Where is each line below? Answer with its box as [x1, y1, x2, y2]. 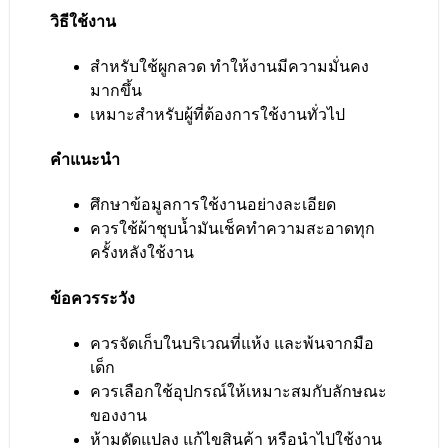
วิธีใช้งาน [50, 12, 116, 30]
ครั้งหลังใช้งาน [90, 244, 194, 262]
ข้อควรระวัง [50, 289, 135, 307]
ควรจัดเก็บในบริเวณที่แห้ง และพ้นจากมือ [90, 334, 374, 352]
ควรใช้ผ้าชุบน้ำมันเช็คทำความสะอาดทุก [90, 220, 375, 238]
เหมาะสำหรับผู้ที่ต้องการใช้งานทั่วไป [90, 105, 345, 123]
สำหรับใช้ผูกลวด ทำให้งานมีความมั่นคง [90, 57, 369, 75]
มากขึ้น [90, 81, 142, 99]
